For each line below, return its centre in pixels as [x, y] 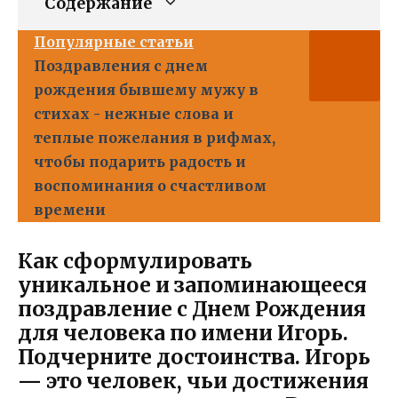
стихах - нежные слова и [134, 113]
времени [70, 209]
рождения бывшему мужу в [146, 89]
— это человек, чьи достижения [193, 380]
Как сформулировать [135, 260]
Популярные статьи [114, 41]
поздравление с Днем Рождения [192, 308]
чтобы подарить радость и [140, 161]
